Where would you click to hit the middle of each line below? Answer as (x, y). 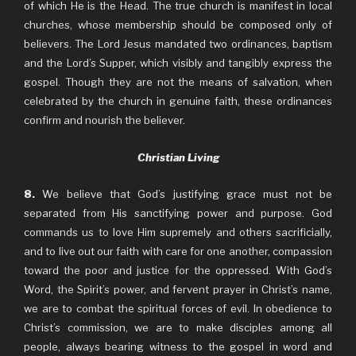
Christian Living (178, 157)
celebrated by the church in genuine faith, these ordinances (178, 101)
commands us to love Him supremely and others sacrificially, (178, 232)
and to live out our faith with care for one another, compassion (178, 251)
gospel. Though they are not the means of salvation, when (178, 82)
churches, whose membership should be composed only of (178, 25)
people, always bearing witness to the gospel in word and (178, 346)
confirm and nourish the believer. (104, 120)
